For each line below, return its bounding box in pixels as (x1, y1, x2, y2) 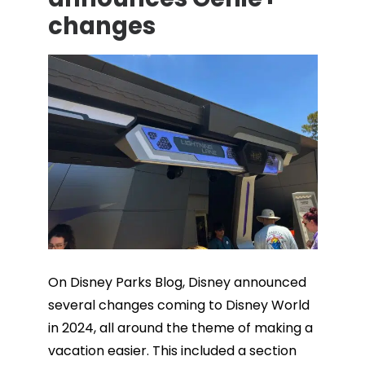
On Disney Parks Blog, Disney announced (47, 273, 306, 292)
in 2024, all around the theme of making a (47, 319, 313, 338)
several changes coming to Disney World (47, 296, 310, 315)
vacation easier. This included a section (47, 341, 297, 361)
